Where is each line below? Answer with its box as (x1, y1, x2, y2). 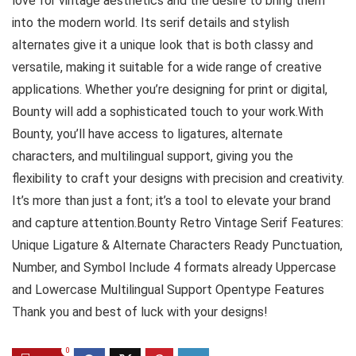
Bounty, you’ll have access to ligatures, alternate (12, 126, 283, 141)
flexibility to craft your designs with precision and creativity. (12, 171, 344, 186)
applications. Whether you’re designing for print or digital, (12, 82, 327, 97)
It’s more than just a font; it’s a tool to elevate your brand (12, 193, 331, 208)
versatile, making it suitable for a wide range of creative (12, 60, 322, 75)
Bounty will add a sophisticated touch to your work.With (12, 104, 323, 119)
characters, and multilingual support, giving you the (12, 149, 293, 164)
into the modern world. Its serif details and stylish (12, 15, 289, 30)
